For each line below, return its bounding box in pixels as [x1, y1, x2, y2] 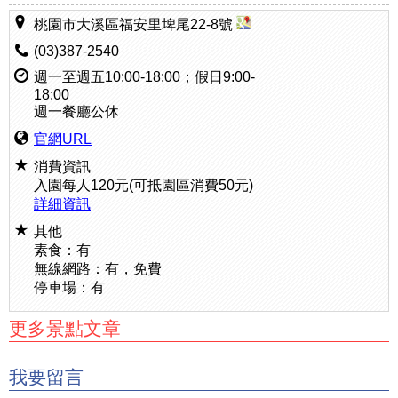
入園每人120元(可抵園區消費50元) [34, 178, 253, 193]
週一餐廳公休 [34, 104, 119, 119]
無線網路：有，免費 [34, 261, 162, 276]
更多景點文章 [9, 318, 121, 338]
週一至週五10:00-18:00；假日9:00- [34, 69, 255, 84]
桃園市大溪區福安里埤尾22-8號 [34, 17, 236, 32]
